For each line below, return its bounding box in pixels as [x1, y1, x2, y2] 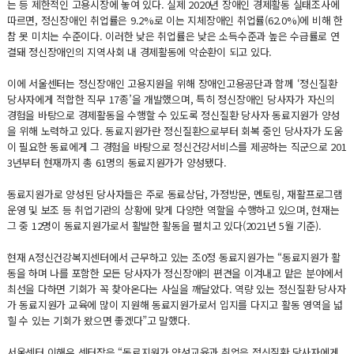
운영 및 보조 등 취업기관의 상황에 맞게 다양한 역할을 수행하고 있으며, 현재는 [6, 202, 340, 217]
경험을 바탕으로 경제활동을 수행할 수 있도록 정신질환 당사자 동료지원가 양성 [6, 107, 341, 122]
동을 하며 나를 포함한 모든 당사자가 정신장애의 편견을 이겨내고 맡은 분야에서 [6, 265, 343, 281]
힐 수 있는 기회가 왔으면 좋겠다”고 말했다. [6, 313, 190, 328]
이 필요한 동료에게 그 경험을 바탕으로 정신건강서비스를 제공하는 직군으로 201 [6, 139, 347, 154]
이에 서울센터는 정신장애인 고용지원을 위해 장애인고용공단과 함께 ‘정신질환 [6, 76, 337, 91]
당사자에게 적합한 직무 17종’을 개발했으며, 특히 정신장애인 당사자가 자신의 [6, 92, 335, 107]
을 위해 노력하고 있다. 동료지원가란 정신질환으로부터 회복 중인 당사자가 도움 [6, 123, 343, 138]
